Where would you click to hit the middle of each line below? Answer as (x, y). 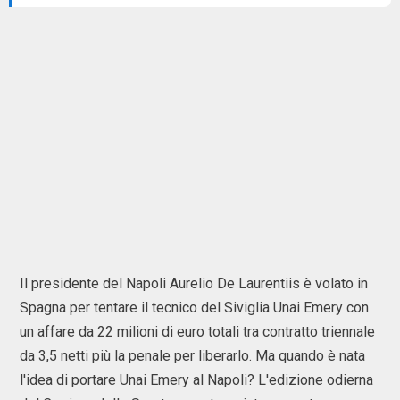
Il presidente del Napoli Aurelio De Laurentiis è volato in (194, 283)
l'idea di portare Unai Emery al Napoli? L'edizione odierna (196, 380)
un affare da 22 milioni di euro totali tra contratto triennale (197, 332)
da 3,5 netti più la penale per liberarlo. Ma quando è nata (192, 356)
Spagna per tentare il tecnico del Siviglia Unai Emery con (194, 308)
